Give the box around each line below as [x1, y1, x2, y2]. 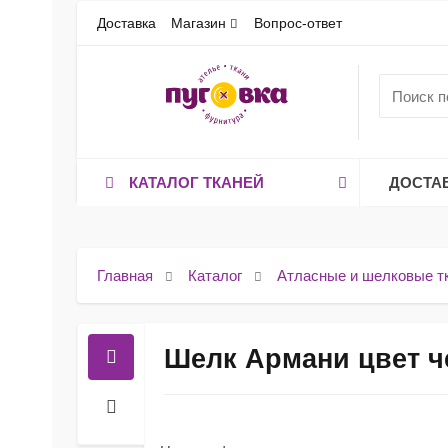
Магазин [171, 15, 227, 31]
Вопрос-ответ [253, 15, 342, 31]
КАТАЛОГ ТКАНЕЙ [129, 174, 265, 191]
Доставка [97, 15, 156, 31]
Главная [97, 267, 153, 284]
